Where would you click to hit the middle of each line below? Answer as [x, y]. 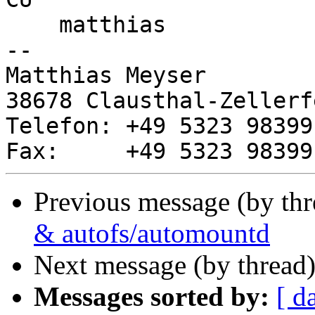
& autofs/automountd [152, 233]
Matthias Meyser [106, 76]
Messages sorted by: [152, 297]
